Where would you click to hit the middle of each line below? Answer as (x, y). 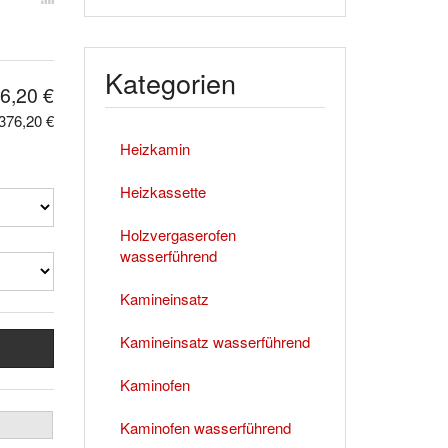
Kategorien (170, 82)
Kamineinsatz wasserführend (214, 341)
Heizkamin (154, 148)
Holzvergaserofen (177, 234)
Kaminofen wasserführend (205, 427)
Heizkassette (162, 191)
